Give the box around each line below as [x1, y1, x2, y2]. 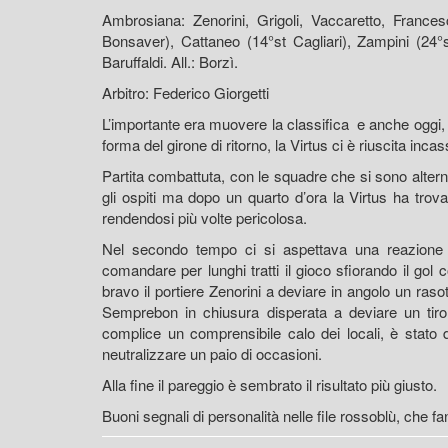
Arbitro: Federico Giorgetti [102, 81, 269, 103]
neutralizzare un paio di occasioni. [102, 342, 322, 364]
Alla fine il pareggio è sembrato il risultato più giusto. [102, 373, 437, 395]
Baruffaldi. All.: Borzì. [102, 50, 238, 72]
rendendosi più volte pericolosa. [102, 206, 307, 228]
